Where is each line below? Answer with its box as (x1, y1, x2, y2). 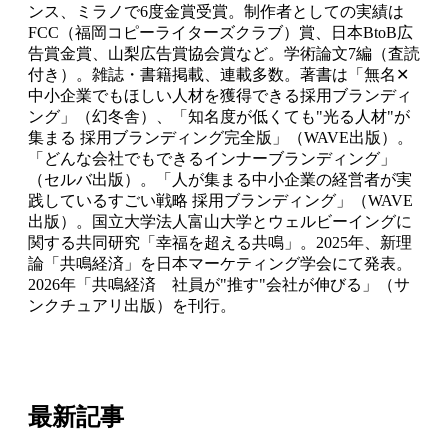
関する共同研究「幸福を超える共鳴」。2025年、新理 (28, 233, 412, 251)
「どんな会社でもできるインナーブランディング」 (28, 149, 396, 167)
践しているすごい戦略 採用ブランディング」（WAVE (28, 191, 413, 209)
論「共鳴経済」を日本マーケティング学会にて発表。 (28, 254, 412, 272)
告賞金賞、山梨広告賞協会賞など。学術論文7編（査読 (28, 44, 420, 62)
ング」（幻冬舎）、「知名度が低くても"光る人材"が (28, 107, 410, 125)
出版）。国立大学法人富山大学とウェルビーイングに (28, 212, 412, 230)
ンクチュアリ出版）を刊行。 (28, 296, 236, 314)
